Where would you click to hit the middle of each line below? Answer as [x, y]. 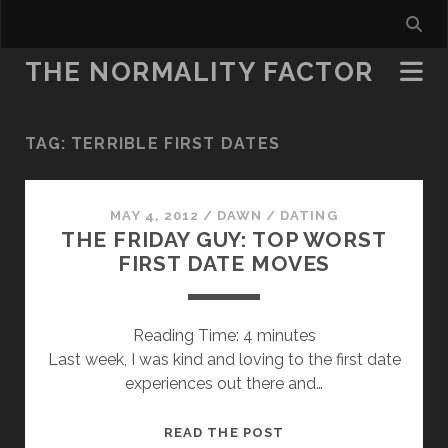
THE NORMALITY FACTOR [199, 72]
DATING [309, 215]
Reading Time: [187, 335]
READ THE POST [224, 432]
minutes [286, 335]
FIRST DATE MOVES [224, 263]
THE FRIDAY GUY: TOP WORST [224, 239]
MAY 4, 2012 [154, 215]
